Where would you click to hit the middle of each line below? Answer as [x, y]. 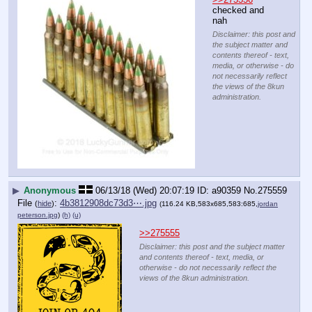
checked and [238, 10]
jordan [268, 203]
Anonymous [50, 191]
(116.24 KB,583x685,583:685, [209, 203]
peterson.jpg [38, 214]
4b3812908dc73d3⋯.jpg [108, 203]
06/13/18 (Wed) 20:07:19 [145, 191]
